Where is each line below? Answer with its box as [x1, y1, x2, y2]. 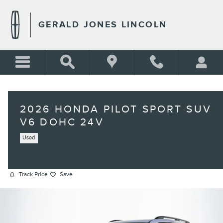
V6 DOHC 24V [20, 116, 104, 128]
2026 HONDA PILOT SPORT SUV [20, 103, 212, 115]
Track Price [19, 171, 48, 178]
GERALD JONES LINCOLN [38, 19, 167, 30]
